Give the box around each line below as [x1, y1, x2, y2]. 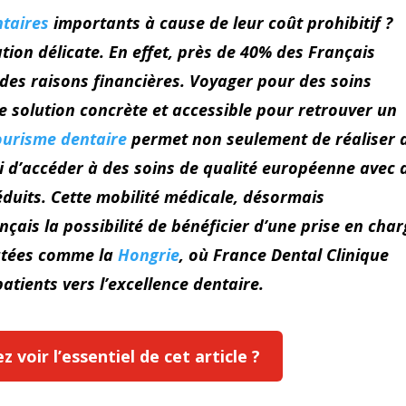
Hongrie [118, 243, 180, 266]
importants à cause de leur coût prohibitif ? [49, 11, 393, 34]
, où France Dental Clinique [179, 243, 390, 266]
